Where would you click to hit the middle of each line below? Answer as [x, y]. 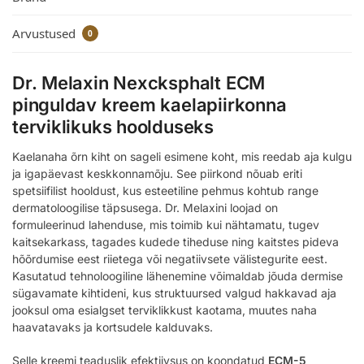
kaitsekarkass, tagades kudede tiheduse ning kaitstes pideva [175, 242]
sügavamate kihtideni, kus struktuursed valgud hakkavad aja [174, 293]
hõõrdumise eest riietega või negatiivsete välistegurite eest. [170, 259]
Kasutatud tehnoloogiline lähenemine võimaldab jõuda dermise [178, 276]
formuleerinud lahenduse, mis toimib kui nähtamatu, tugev [166, 225]
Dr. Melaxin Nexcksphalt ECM [139, 83]
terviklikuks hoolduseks [113, 127]
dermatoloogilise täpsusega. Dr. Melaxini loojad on [145, 208]
